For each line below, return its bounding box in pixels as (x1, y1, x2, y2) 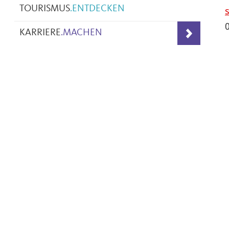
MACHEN (63, 28, 102, 38)
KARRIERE (19, 28, 61, 38)
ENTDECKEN (72, 4, 125, 14)
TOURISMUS (19, 4, 70, 14)
